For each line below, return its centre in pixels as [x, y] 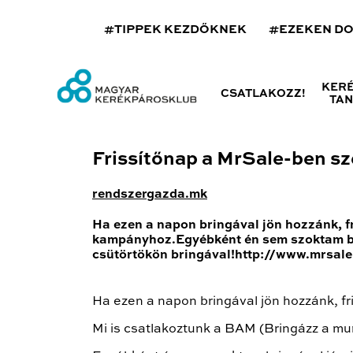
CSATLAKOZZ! [263, 94]
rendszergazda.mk [150, 194]
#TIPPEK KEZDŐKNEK [175, 30]
